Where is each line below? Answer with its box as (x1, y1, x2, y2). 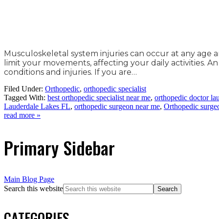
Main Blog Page (4, 175, 54, 183)
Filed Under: (4, 84, 45, 93)
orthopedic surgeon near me (74, 102, 160, 110)
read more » (4, 110, 41, 119)
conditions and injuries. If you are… (4, 67, 139, 77)
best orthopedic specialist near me (47, 93, 151, 102)
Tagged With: (4, 93, 47, 102)
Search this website (4, 184, 63, 193)
